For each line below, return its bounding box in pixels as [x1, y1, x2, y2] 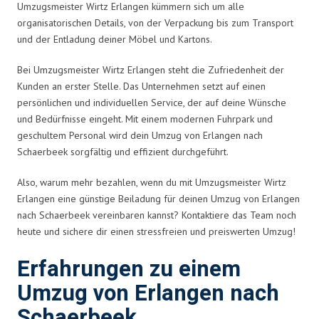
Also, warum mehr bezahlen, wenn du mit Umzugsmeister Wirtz [17, 175, 286, 189]
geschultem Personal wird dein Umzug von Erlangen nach [17, 128, 263, 142]
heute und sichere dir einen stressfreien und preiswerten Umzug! [17, 224, 296, 238]
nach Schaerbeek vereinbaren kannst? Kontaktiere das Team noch [17, 208, 296, 221]
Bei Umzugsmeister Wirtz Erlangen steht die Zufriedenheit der [17, 63, 284, 76]
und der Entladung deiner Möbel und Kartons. [17, 32, 212, 46]
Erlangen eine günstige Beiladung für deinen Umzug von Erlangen [17, 192, 300, 205]
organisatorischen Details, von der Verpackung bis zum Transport [17, 16, 293, 29]
